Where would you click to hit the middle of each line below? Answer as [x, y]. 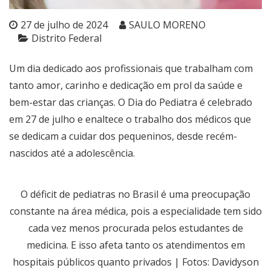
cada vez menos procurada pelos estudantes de [135, 228]
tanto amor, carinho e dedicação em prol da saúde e [126, 85]
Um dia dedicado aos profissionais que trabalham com [131, 68]
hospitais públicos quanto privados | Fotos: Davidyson [135, 262]
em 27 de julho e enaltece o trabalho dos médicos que [130, 119]
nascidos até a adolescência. [72, 153]
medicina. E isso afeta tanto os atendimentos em [135, 245]
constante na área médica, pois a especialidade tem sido [135, 211]
